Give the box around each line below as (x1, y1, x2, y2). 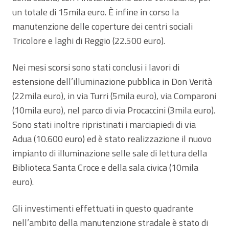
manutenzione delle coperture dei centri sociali (12, 19, 193, 33)
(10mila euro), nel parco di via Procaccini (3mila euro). (12, 103, 215, 117)
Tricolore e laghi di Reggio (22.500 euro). (12, 33, 165, 48)
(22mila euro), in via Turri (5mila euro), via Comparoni (12, 88, 216, 103)
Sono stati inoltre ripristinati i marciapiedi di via (12, 117, 196, 131)
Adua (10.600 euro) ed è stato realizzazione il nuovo (12, 131, 212, 146)
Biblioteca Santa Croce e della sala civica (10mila (12, 160, 198, 174)
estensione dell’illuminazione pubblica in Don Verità (12, 74, 212, 88)
